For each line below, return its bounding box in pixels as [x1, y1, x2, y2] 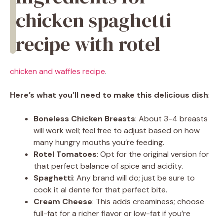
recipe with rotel [16, 31, 160, 58]
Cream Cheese [34, 196, 92, 207]
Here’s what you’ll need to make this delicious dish [10, 90, 208, 101]
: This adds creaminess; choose [92, 196, 204, 207]
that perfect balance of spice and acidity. [34, 161, 183, 172]
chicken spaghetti [16, 7, 171, 34]
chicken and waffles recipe [10, 66, 105, 77]
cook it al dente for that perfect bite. [34, 184, 167, 195]
